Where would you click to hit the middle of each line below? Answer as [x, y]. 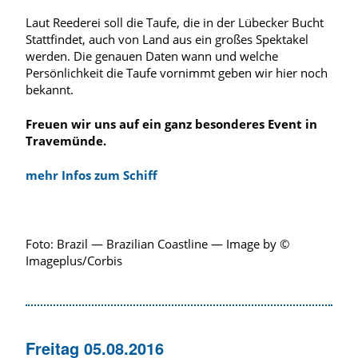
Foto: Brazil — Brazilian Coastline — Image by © [157, 243]
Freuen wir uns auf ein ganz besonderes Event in [171, 123]
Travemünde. [66, 140]
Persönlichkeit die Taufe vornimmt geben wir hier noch [177, 72]
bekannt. [50, 89]
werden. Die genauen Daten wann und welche [152, 56]
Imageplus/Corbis [74, 260]
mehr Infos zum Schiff [91, 175]
